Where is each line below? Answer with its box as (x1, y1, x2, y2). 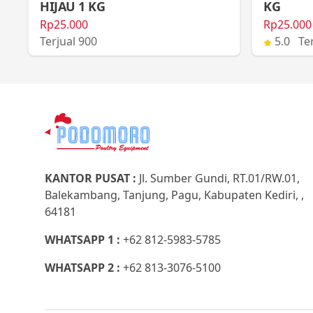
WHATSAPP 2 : (45, 260, 123, 275)
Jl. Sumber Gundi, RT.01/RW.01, (139, 170, 300, 186)
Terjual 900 (40, 34, 97, 49)
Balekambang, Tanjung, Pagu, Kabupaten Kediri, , (45, 187, 304, 203)
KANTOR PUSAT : (45, 170, 139, 186)
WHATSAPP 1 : (45, 232, 123, 247)
